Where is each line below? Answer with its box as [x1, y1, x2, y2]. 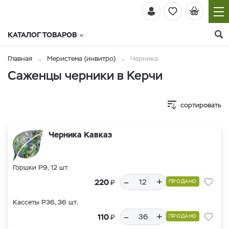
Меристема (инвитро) [47, 54, 118, 63]
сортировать [180, 101, 221, 109]
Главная [8, 54, 32, 63]
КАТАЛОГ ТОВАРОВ [8, 30, 77, 39]
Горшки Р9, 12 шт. [13, 163, 69, 172]
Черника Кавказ [49, 129, 112, 140]
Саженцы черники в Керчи [8, 67, 163, 83]
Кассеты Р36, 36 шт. [13, 198, 78, 207]
